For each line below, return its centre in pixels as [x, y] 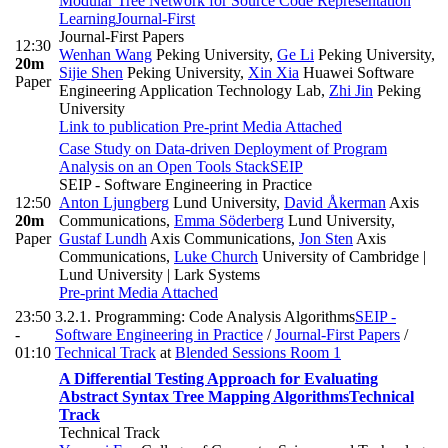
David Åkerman [335, 202]
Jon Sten [326, 238]
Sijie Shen [91, 72]
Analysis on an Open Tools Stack [164, 166]
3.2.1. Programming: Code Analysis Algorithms [205, 316]
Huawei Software [356, 72]
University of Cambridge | [342, 256]
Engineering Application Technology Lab [190, 90]
